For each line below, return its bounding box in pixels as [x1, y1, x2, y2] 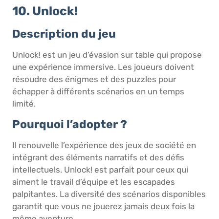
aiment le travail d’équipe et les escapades [12, 176, 175, 187]
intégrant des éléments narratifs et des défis [12, 152, 184, 162]
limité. [12, 99, 36, 109]
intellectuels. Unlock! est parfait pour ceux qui [12, 164, 188, 175]
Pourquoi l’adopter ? [12, 117, 127, 131]
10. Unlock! [12, 4, 78, 19]
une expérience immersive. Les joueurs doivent [12, 62, 194, 72]
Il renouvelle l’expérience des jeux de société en [12, 140, 196, 150]
